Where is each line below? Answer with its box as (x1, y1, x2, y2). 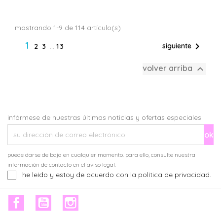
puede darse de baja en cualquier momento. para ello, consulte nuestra (7, 151, 195, 158)
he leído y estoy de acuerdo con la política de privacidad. (22, 170, 211, 179)
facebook (24, 195, 60, 205)
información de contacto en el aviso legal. (7, 161, 116, 168)
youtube (51, 195, 82, 205)
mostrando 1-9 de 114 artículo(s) (15, 23, 121, 32)
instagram (78, 195, 116, 205)
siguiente (162, 41, 191, 50)
